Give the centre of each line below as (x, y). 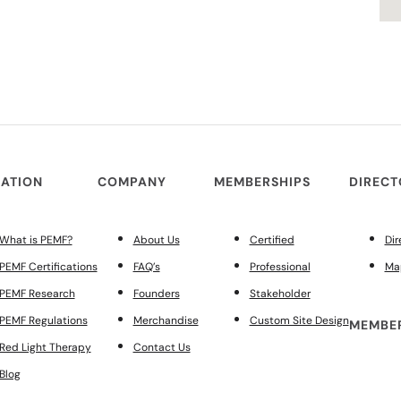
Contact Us (162, 347)
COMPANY (132, 182)
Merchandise (166, 320)
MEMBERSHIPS (262, 182)
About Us (156, 240)
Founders (156, 294)
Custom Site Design (299, 320)
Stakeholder (280, 294)
